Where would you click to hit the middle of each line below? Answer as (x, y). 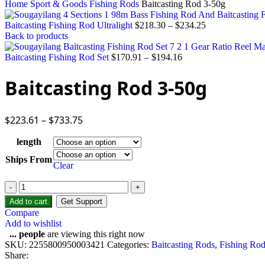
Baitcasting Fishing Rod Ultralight (70, 25)
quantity (33, 228)
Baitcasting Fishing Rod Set (58, 57)
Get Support (82, 201)
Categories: (128, 244)
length (29, 141)
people (32, 234)
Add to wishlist (33, 223)
